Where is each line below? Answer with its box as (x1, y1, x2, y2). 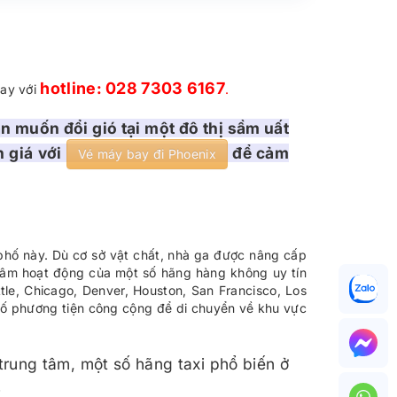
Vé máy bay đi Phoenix (77, 146, 216, 161)
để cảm (227, 143, 289, 162)
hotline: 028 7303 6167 (40, 79, 226, 97)
